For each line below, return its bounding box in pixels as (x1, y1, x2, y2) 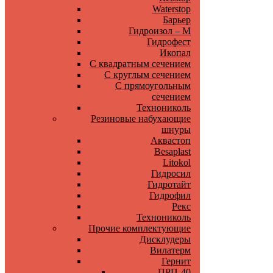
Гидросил (151, 168, 191, 179)
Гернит (161, 256, 191, 266)
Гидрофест (147, 37, 191, 47)
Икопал (160, 48, 191, 58)
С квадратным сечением (90, 58, 191, 69)
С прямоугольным (115, 80, 191, 91)
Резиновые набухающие (91, 113, 191, 124)
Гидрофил (149, 190, 191, 200)
